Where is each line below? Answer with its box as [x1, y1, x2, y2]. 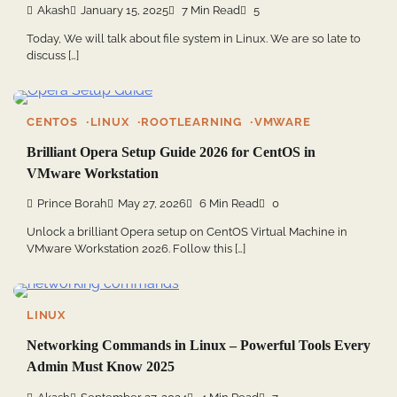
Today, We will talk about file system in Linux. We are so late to [27, 31, 361, 45]
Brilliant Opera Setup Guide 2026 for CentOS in [27, 144, 315, 160]
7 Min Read [179, 3, 240, 17]
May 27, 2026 [118, 197, 186, 211]
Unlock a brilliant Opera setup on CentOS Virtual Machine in [27, 225, 347, 239]
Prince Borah [37, 197, 107, 211]
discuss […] [27, 48, 79, 62]
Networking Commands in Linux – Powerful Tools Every [27, 338, 370, 354]
